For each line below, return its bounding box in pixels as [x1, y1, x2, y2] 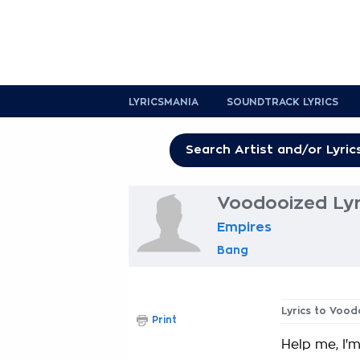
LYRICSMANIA [129, 97, 198, 107]
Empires [217, 221, 272, 234]
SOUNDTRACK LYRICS [227, 97, 338, 107]
